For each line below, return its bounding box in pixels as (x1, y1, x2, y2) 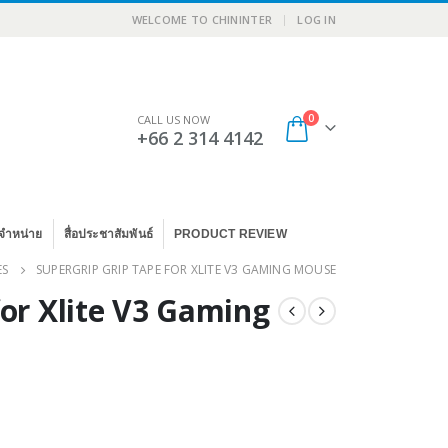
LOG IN (297, 12, 336, 27)
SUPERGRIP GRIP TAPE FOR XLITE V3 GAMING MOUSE (36, 261, 336, 279)
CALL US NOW (137, 111, 211, 127)
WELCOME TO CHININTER (131, 12, 273, 27)
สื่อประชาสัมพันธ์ (63, 227, 154, 242)
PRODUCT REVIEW (174, 227, 287, 242)
